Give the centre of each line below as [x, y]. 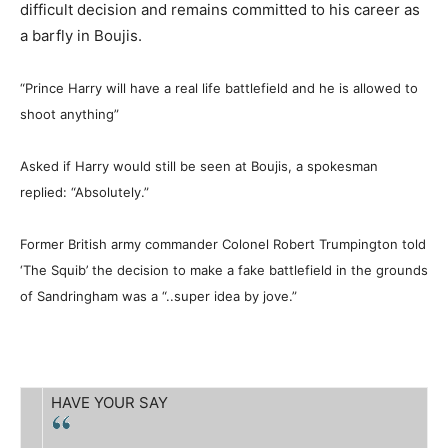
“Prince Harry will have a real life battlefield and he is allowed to [219, 87]
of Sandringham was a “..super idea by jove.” [158, 295]
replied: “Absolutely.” [84, 191]
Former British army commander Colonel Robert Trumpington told [223, 243]
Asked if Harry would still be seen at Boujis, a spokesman [199, 165]
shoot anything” [69, 113]
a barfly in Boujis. [81, 35]
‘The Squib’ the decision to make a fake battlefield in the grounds [224, 269]
